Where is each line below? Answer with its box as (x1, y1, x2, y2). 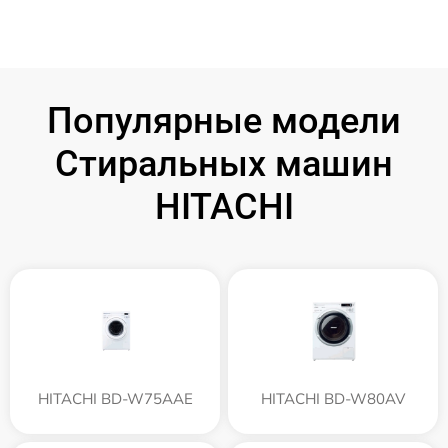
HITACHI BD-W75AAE (37, 388, 193, 408)
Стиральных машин (55, 142, 393, 185)
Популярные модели (47, 99, 401, 142)
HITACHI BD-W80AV (261, 388, 405, 408)
